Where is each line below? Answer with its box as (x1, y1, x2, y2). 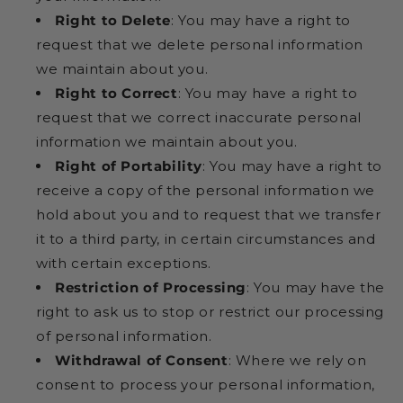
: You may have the (246, 278, 385, 296)
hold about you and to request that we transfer (36, 205, 381, 223)
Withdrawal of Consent (55, 351, 228, 369)
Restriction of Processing (55, 278, 246, 296)
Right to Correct (55, 84, 178, 102)
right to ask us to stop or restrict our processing (36, 302, 385, 320)
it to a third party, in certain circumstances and (36, 229, 376, 247)
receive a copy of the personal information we (36, 181, 376, 199)
